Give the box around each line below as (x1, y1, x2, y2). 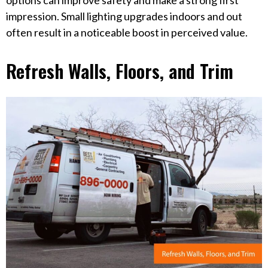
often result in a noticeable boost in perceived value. (6, 26, 248, 39)
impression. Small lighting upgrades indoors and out (6, 10, 242, 23)
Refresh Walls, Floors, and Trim (6, 57, 233, 85)
